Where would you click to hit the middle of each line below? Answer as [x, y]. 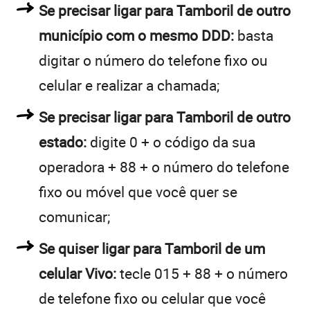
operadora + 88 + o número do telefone [164, 166]
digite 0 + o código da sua [171, 142]
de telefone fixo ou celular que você [152, 298]
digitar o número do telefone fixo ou [153, 60]
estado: [63, 142]
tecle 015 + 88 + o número [202, 273]
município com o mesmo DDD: [136, 35]
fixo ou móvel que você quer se [138, 191]
